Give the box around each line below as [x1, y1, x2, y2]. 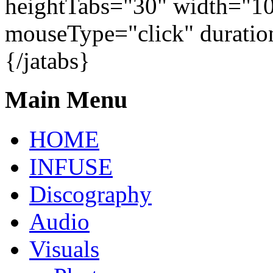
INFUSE [29, 154, 113, 180]
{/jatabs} [5, 47, 90, 74]
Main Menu [5, 86, 127, 114]
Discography [29, 181, 152, 208]
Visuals [29, 236, 99, 263]
